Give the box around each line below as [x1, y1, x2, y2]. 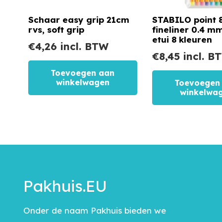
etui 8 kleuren [152, 34, 212, 45]
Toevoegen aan [51, 68, 115, 78]
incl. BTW [57, 40, 109, 53]
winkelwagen [55, 77, 110, 87]
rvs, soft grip [28, 24, 84, 35]
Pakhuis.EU [23, 176, 107, 196]
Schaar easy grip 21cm [28, 14, 129, 25]
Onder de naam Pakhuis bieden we [23, 205, 166, 216]
